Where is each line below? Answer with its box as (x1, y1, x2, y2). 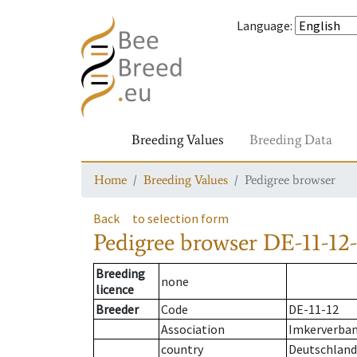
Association (161, 321, 225, 338)
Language (237, 18, 290, 33)
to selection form (132, 210, 229, 226)
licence (96, 281, 134, 298)
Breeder (96, 301, 139, 318)
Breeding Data (249, 131, 332, 148)
